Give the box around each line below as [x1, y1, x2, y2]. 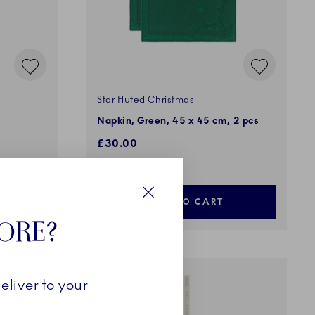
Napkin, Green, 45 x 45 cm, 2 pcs [97, 115, 259, 127]
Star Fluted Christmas [97, 94, 195, 106]
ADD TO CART [148, 197, 224, 207]
